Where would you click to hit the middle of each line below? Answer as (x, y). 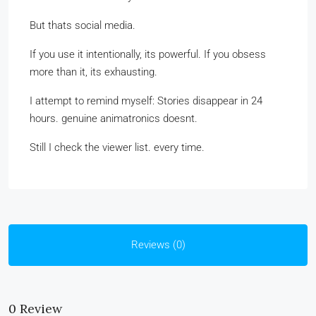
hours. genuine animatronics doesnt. (114, 118)
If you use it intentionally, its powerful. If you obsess (148, 54)
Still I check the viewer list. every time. (117, 147)
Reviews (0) (158, 244)
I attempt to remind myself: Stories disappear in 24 (146, 101)
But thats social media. (83, 25)
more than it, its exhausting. (93, 72)
